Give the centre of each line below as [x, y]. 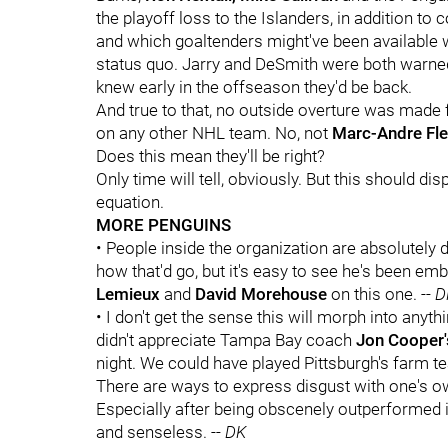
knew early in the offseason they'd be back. [256, 87]
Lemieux [130, 294]
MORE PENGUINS [163, 225]
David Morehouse [259, 294]
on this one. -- [381, 294]
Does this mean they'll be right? [210, 156]
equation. [130, 202]
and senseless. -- [160, 432]
